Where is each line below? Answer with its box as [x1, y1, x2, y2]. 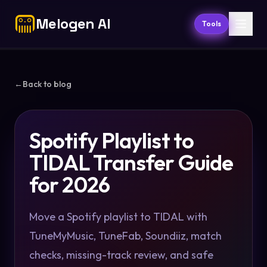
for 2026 [29, 171, 110, 198]
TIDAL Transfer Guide [29, 149, 234, 176]
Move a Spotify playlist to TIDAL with [29, 210, 207, 223]
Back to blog [23, 79, 72, 89]
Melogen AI [36, 14, 110, 33]
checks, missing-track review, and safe [29, 248, 213, 262]
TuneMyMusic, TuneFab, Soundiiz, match [29, 229, 222, 243]
